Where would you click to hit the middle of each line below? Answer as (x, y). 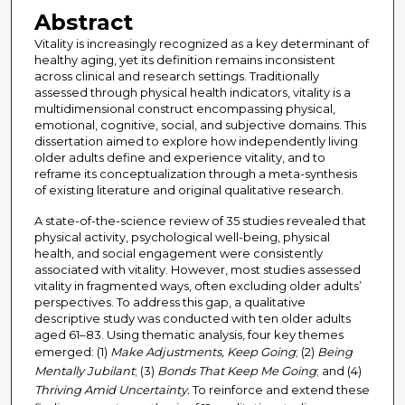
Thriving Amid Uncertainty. (113, 390)
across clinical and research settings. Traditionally (176, 76)
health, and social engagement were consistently (178, 254)
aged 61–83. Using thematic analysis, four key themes (188, 335)
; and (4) (339, 371)
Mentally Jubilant (84, 371)
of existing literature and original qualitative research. (188, 190)
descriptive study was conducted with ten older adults (192, 319)
